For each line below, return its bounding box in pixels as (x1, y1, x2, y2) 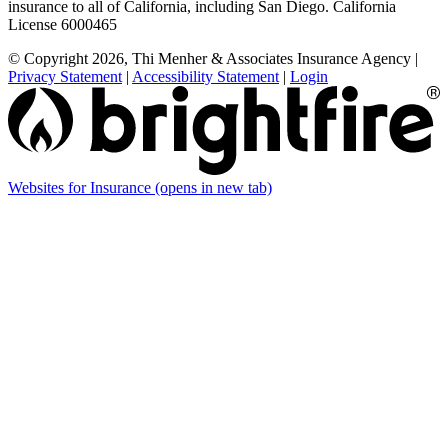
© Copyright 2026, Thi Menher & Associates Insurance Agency (8, 50, 411, 68)
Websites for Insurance (8, 178, 155, 196)
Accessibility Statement (132, 68, 279, 86)
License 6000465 (8, 16, 117, 34)
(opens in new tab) (155, 178, 272, 196)
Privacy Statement (8, 68, 122, 86)
